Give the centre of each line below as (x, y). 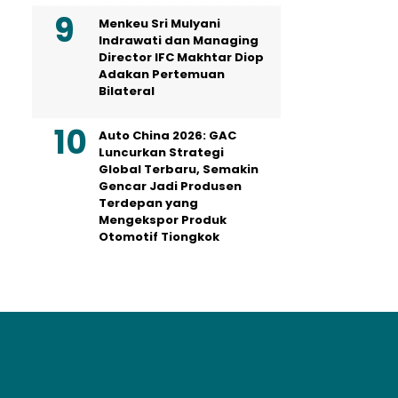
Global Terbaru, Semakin (179, 169)
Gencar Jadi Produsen (170, 186)
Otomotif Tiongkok (159, 236)
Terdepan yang (148, 203)
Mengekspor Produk (163, 219)
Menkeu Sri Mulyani (159, 23)
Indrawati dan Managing (179, 40)
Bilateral (127, 91)
